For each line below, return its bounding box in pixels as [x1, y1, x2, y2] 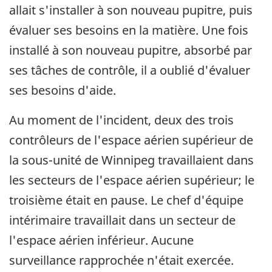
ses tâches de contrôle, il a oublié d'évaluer [9, 62, 250, 79]
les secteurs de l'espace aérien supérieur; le [9, 172, 254, 189]
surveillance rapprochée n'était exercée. [9, 252, 234, 269]
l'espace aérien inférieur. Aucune [9, 232, 194, 249]
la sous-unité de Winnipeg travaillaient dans [9, 152, 254, 169]
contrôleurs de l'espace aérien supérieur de [9, 132, 253, 149]
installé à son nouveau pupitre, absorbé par [9, 42, 252, 59]
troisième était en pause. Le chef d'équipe [9, 192, 243, 209]
